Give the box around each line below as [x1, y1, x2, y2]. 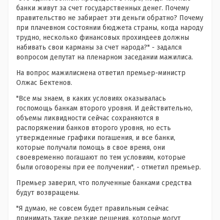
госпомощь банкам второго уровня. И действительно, [16, 104, 192, 113]
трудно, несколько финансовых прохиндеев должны [16, 33, 189, 42]
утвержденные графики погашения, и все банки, [16, 134, 175, 142]
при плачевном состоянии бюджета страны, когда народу [16, 24, 203, 32]
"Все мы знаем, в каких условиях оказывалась [16, 94, 166, 103]
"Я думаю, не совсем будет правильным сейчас [16, 204, 169, 213]
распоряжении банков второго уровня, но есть [16, 124, 171, 133]
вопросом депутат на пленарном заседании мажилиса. [16, 53, 193, 62]
